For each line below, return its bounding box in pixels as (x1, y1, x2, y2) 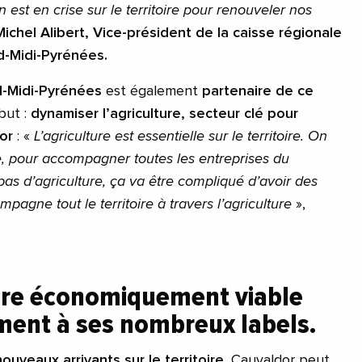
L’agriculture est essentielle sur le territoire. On (34, 128, 327, 144)
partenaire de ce (202, 83, 314, 99)
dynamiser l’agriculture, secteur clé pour (31, 106, 298, 121)
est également (102, 83, 202, 99)
